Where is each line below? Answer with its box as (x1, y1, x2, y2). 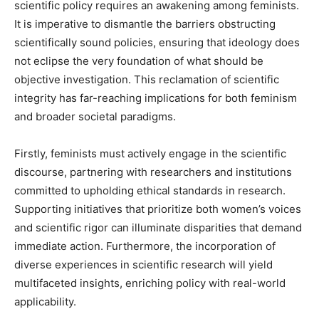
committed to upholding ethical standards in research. (14, 184, 286, 197)
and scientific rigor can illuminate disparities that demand (14, 221, 302, 234)
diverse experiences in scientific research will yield (14, 258, 273, 271)
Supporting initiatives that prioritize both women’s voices (14, 202, 301, 216)
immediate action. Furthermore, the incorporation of (14, 239, 276, 253)
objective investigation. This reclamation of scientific (14, 73, 279, 86)
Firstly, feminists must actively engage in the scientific (14, 147, 286, 160)
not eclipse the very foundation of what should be (14, 54, 263, 68)
